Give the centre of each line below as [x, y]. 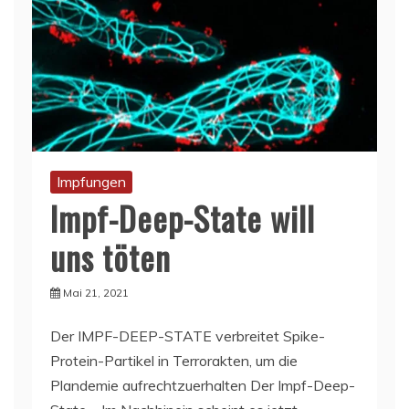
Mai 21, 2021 [96, 292]
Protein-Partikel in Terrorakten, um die [174, 360]
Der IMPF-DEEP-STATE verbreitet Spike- [188, 336]
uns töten [110, 257]
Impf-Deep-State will [183, 217]
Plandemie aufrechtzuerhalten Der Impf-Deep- [203, 385]
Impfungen [91, 181]
